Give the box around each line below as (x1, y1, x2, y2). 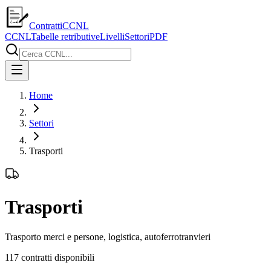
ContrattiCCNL (29, 21, 89, 31)
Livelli (100, 31, 125, 42)
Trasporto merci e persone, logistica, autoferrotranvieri (5, 231, 211, 242)
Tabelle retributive (31, 31, 100, 42)
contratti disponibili (21, 252, 94, 263)
